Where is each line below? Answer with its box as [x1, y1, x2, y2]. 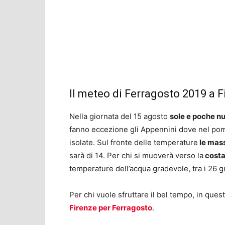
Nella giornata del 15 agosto [69, 111, 170, 121]
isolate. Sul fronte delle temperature [69, 138, 198, 147]
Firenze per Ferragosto [69, 203, 152, 212]
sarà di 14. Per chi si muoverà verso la [69, 151, 203, 160]
